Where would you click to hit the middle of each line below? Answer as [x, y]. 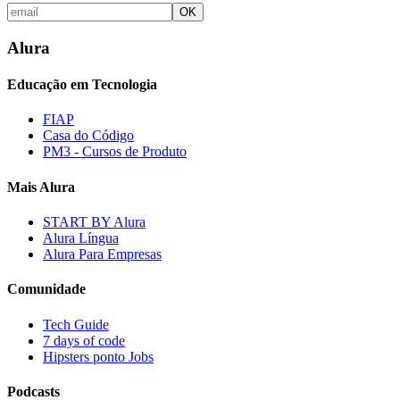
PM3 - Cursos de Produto [115, 152]
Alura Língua [81, 238]
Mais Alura [41, 187]
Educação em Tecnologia [82, 85]
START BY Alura [94, 222]
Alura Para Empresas [102, 254]
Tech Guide [76, 324]
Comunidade [46, 289]
